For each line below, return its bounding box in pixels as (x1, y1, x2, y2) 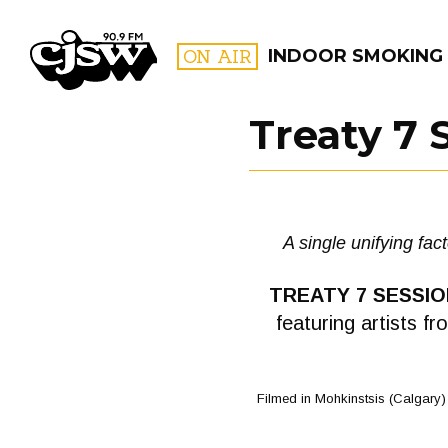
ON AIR (183, 45, 252, 68)
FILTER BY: (325, 168, 376, 181)
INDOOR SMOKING (268, 45, 443, 67)
